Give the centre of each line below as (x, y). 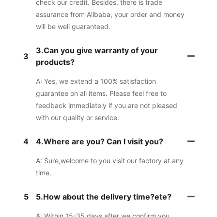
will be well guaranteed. (73, 26)
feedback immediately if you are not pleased (106, 105)
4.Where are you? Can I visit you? (99, 141)
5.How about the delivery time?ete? (103, 196)
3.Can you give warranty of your (97, 50)
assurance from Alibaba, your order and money (110, 14)
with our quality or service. (77, 117)
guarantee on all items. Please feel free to (101, 93)
